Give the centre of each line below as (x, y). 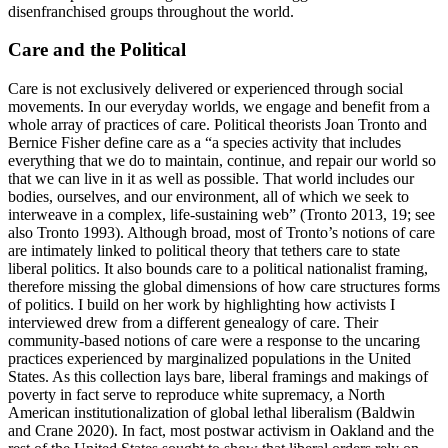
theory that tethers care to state (305, 250)
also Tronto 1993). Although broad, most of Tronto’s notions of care (221, 232)
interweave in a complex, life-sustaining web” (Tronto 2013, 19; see (221, 214)
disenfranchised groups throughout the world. (151, 11)
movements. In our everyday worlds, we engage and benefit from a (219, 106)
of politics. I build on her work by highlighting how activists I (201, 304)
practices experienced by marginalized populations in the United (209, 358)
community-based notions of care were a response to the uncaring (214, 340)
